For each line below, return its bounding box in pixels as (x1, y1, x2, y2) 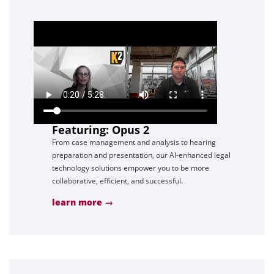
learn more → (52, 196, 113, 208)
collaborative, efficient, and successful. (52, 175, 183, 186)
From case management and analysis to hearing (52, 136, 216, 147)
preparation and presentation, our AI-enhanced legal (52, 149, 231, 160)
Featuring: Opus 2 (52, 122, 149, 137)
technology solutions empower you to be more (52, 162, 209, 173)
